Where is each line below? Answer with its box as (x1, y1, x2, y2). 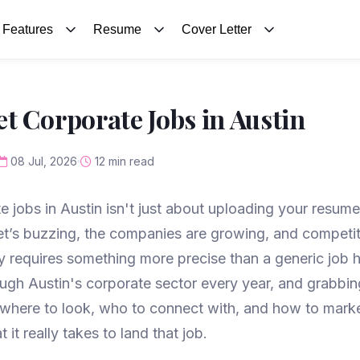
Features (2, 22, 53, 36)
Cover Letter (182, 22, 252, 36)
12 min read (92, 154, 154, 168)
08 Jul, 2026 (7, 154, 77, 168)
